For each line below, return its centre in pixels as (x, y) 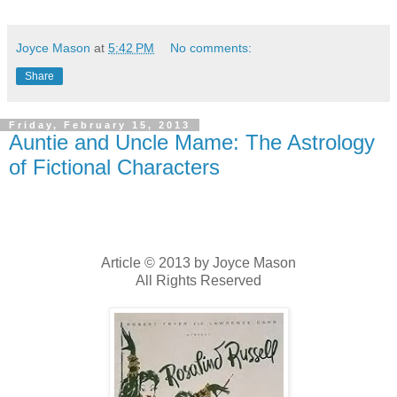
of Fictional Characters (114, 167)
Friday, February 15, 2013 (100, 125)
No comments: (211, 48)
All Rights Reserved (198, 280)
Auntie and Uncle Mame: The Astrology (192, 143)
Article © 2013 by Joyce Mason (198, 262)
